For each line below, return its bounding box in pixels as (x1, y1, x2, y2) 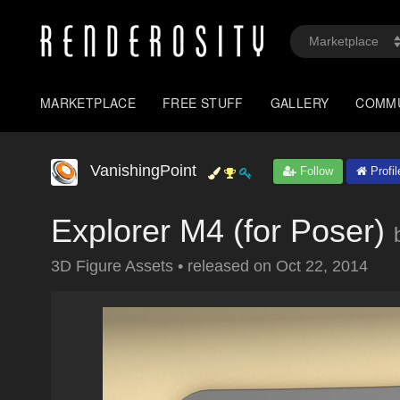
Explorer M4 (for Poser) (51, 212, 385, 249)
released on (187, 257, 276, 275)
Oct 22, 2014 (276, 257, 368, 275)
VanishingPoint (90, 162, 196, 179)
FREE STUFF (162, 94, 244, 112)
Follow (296, 164, 333, 178)
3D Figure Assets (51, 257, 178, 275)
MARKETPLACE (40, 94, 137, 112)
